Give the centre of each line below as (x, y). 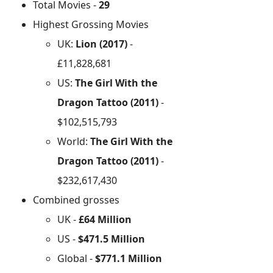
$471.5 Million (112, 239)
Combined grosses (76, 200)
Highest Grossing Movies (91, 24)
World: (74, 141)
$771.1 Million (129, 258)
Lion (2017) (103, 44)
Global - (76, 258)
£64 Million (105, 219)
